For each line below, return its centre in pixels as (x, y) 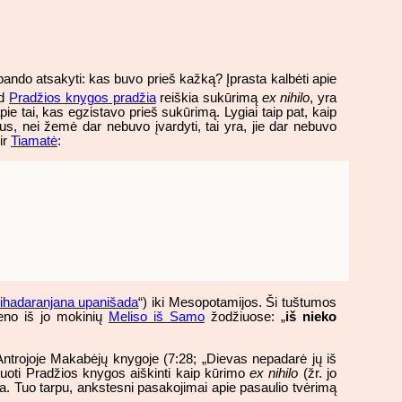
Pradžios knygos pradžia (83, 97)
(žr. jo (318, 373)
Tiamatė (34, 140)
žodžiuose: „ (245, 316)
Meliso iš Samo (157, 316)
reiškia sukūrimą (209, 97)
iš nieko (311, 316)
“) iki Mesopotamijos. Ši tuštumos (238, 302)
